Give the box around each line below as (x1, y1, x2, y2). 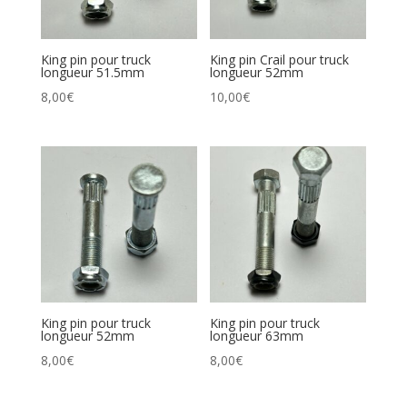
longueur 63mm (210, 327, 304, 345)
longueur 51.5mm (40, 64, 144, 82)
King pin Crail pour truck (210, 51, 350, 69)
